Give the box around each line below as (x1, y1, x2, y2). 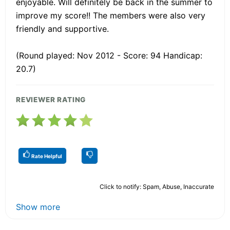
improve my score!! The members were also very (16, 10, 205, 21)
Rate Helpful (30, 152, 62, 159)
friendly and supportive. (16, 23, 109, 34)
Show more (16, 201, 60, 212)
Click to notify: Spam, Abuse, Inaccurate (100, 182, 214, 190)
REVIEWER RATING (16, 95, 86, 104)
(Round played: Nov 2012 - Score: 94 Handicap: (16, 50, 202, 61)
